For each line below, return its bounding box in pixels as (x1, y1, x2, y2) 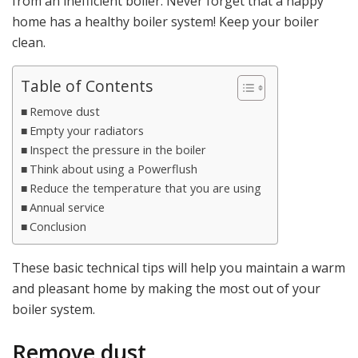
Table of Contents (21, 75, 153, 97)
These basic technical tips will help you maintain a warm (12, 259, 345, 277)
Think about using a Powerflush (29, 161, 197, 177)
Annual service (29, 200, 105, 216)
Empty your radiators (29, 123, 144, 139)
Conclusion (29, 219, 86, 235)
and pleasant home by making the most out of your (12, 280, 320, 298)
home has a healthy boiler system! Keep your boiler (12, 13, 319, 31)
